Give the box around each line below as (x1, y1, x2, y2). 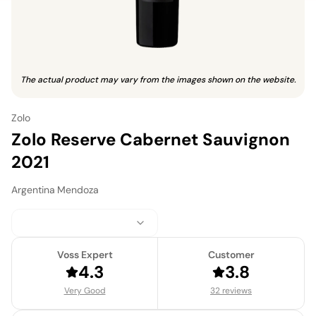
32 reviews (210, 285, 252, 297)
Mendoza (57, 183, 99, 197)
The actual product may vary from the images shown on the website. (20, 74, 296, 86)
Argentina (11, 183, 55, 197)
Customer (207, 248, 255, 262)
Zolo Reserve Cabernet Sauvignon (11, 128, 290, 151)
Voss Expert (56, 248, 113, 262)
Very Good (63, 285, 106, 297)
